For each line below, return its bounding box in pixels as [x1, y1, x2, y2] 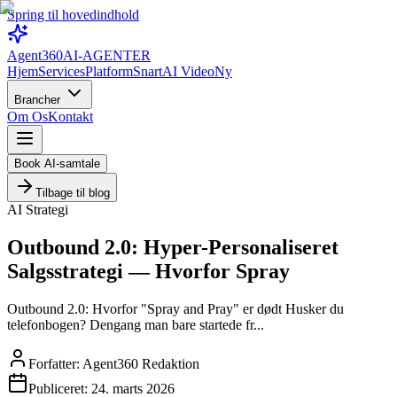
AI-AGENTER [63, 48, 151, 63]
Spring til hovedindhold [7, 7, 139, 22]
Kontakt [48, 109, 93, 124]
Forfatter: [28, 355, 82, 371]
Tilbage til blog [35, 186, 110, 199]
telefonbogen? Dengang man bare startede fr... [7, 316, 264, 332]
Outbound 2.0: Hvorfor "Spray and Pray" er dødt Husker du [7, 300, 344, 316]
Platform [85, 64, 133, 79]
